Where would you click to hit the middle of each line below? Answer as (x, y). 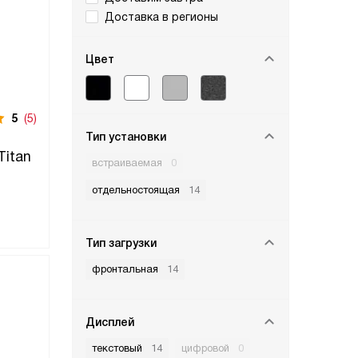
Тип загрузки (121, 243)
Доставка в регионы (161, 17)
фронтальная (125, 269)
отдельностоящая (136, 190)
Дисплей (110, 322)
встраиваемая (127, 163)
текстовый (117, 348)
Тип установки (126, 137)
